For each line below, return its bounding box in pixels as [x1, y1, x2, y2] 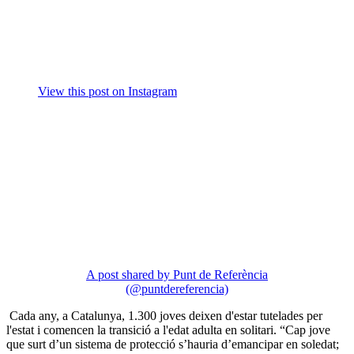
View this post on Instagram [38, 84, 177, 98]
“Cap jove [280, 322, 330, 337]
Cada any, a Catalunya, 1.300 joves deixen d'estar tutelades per [6, 308, 322, 322]
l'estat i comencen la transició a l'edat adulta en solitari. [6, 322, 280, 337]
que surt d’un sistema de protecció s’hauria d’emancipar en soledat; [6, 337, 339, 351]
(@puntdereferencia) [126, 281, 228, 296]
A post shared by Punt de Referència [86, 267, 268, 281]
